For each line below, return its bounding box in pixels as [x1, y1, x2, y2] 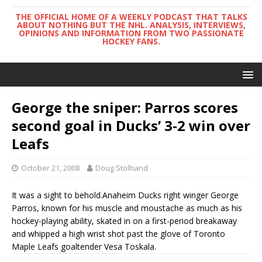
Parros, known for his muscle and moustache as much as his [12, 202, 242, 213]
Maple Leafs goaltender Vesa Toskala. [12, 241, 156, 252]
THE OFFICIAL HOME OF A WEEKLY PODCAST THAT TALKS [15, 11, 247, 22]
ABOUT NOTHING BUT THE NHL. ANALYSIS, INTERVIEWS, [16, 19, 246, 30]
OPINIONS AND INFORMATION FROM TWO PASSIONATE [18, 27, 244, 39]
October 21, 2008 [21, 163, 80, 173]
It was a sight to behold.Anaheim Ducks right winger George [12, 189, 239, 201]
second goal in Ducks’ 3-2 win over [12, 116, 250, 135]
